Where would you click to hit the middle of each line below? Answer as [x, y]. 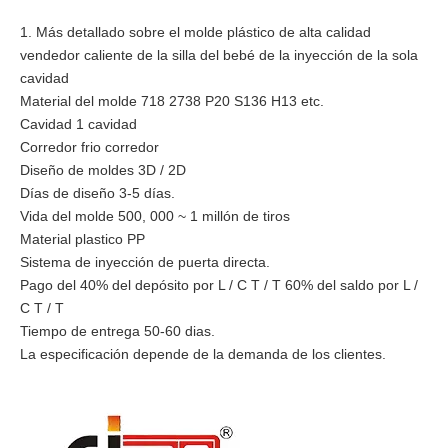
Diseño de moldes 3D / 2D [103, 169]
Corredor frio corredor [89, 146]
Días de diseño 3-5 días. [97, 192]
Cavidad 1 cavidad [78, 123]
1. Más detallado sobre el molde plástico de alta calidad [195, 31]
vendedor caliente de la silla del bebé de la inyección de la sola [219, 54]
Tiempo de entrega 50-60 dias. [117, 330]
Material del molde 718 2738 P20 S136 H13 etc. [172, 100]
